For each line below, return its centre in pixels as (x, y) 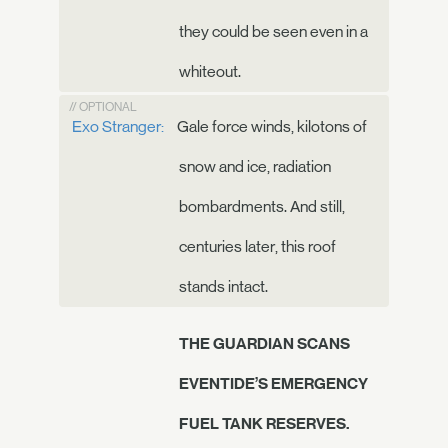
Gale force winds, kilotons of (270, 126)
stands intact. (223, 286)
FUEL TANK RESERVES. (264, 422)
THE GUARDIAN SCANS (264, 342)
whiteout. (210, 71)
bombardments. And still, (262, 206)
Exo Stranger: (118, 126)
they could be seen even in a (273, 31)
